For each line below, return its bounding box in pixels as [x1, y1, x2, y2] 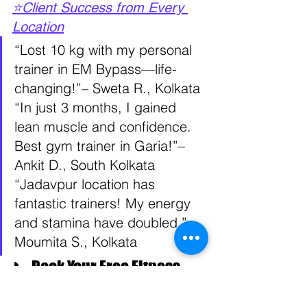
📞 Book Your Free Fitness [12, 257, 183, 277]
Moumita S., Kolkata [14, 233, 137, 250]
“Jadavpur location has [14, 175, 159, 193]
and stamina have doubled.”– [14, 214, 198, 231]
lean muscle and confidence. [14, 118, 195, 135]
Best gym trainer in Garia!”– [14, 137, 189, 154]
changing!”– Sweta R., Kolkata [14, 79, 204, 97]
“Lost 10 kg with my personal [14, 41, 196, 58]
